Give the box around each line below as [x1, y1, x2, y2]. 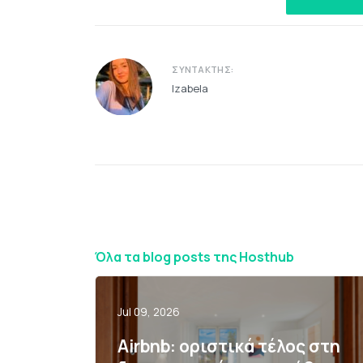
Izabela [172, 80, 209, 96]
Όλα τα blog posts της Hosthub [95, 247, 294, 266]
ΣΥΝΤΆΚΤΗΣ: [172, 62, 234, 75]
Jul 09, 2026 [117, 304, 181, 319]
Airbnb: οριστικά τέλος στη [117, 335, 341, 358]
